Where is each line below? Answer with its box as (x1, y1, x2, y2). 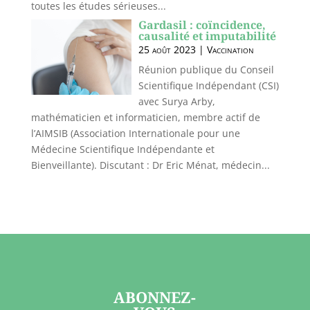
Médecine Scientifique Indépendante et (30, 143, 215, 156)
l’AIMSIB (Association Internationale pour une (30, 127, 240, 140)
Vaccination (206, 43, 254, 56)
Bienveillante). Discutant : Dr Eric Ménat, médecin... (30, 158, 270, 172)
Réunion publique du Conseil (138, 63, 274, 76)
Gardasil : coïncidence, (138, 17, 266, 33)
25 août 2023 (138, 43, 196, 56)
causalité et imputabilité (138, 28, 276, 44)
